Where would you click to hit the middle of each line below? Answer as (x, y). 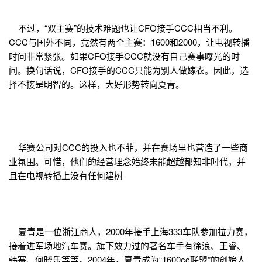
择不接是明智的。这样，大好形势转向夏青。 (96, 84)
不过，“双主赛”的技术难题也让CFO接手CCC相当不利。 (123, 28)
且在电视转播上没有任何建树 (66, 175)
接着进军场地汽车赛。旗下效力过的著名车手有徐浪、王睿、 (127, 246)
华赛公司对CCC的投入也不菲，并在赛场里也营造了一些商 (128, 147)
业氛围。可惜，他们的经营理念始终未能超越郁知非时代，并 (127, 161)
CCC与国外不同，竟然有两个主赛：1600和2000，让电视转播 (129, 42)
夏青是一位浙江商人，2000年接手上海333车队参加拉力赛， (131, 232)
